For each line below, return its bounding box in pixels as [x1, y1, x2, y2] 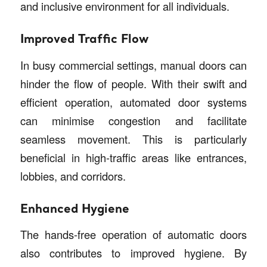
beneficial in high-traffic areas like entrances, [20, 149, 247, 165]
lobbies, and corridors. [20, 167, 126, 184]
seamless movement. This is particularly [20, 131, 247, 147]
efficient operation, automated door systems [20, 94, 247, 110]
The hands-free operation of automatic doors [20, 226, 247, 243]
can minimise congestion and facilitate [20, 112, 247, 128]
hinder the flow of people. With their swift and [20, 75, 247, 91]
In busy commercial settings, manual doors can [20, 57, 247, 73]
